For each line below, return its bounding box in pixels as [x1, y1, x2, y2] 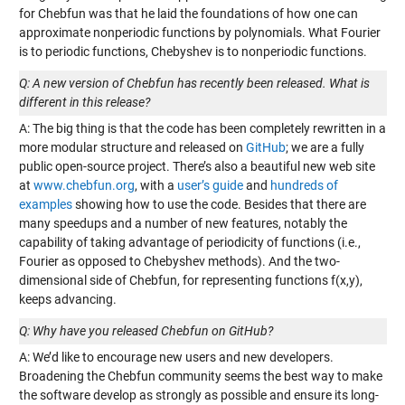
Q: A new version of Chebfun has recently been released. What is [18, 76, 370, 90]
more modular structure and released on [18, 140, 246, 155]
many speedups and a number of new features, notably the [18, 216, 347, 231]
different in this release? [18, 95, 150, 109]
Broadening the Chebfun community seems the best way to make [18, 369, 382, 383]
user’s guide [176, 178, 243, 193]
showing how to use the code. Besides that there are [71, 197, 366, 212]
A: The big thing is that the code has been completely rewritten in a [18, 121, 386, 136]
